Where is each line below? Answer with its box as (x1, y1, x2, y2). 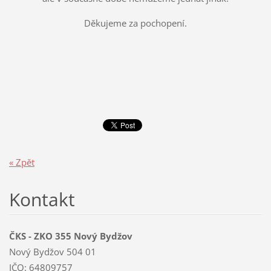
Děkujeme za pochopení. (84, 17, 187, 30)
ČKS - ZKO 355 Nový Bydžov (8, 230, 132, 243)
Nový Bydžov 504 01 (8, 246, 96, 258)
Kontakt (8, 186, 75, 212)
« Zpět (8, 155, 34, 168)
